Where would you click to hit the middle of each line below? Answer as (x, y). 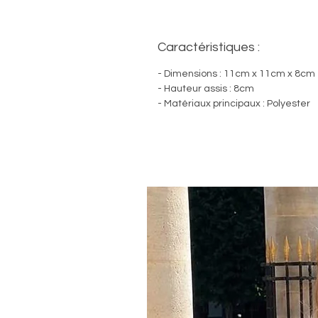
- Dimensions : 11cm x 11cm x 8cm (236, 73)
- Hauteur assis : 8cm (206, 88)
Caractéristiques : (209, 47)
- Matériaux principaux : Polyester (235, 103)
